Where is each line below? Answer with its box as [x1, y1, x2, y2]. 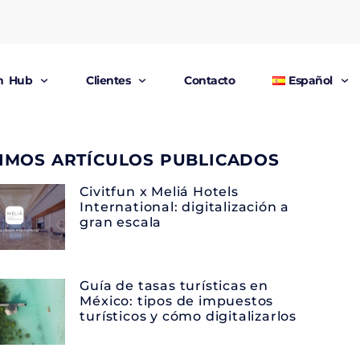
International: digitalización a [80, 199, 290, 215]
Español [288, 73, 333, 88]
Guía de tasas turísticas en [80, 278, 269, 294]
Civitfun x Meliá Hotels [80, 184, 239, 199]
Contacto [184, 73, 235, 88]
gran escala [80, 215, 162, 230]
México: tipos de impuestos [80, 293, 274, 309]
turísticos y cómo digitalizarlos [80, 309, 297, 325]
